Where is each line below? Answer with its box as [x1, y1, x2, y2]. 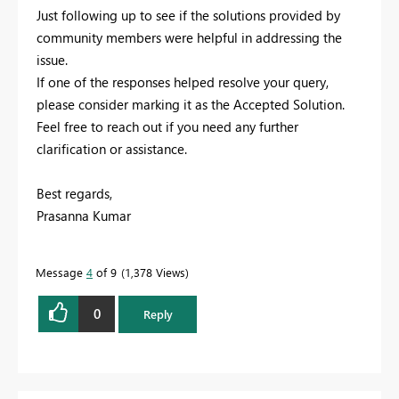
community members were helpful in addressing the [37, 28, 342, 46]
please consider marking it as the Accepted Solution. [37, 94, 345, 113]
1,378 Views [125, 264, 185, 280]
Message [36, 264, 86, 280]
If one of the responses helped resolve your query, [37, 72, 329, 91]
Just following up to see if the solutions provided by [37, 5, 340, 24]
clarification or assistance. [37, 139, 187, 158]
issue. [37, 50, 68, 69]
